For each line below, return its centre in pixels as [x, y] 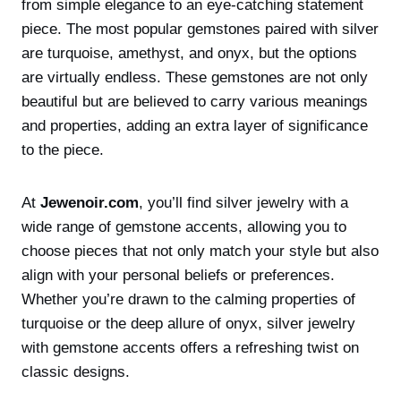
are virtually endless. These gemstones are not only [195, 77]
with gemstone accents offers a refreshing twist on [190, 348]
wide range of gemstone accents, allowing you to [184, 227]
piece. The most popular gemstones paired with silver [200, 29]
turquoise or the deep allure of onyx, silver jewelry [188, 324]
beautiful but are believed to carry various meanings [195, 102]
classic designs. [76, 372]
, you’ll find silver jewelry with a [243, 203]
